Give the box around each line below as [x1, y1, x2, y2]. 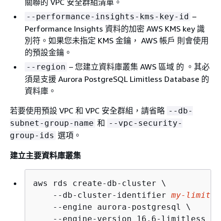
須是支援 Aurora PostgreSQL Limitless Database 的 [25, 74, 209, 84]
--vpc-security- [109, 118, 183, 128]
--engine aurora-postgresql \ [33, 202, 191, 212]
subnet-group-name [10, 118, 94, 128]
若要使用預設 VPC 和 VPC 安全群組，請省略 [10, 106, 167, 116]
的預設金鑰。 [25, 47, 72, 58]
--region [26, 62, 66, 72]
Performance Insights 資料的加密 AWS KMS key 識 [25, 24, 205, 34]
